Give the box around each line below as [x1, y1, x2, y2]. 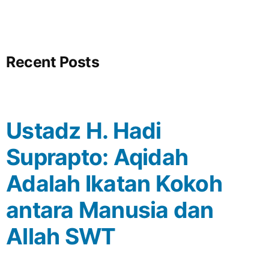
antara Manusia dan [6, 196, 214, 223]
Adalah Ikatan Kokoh [6, 169, 222, 197]
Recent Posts [6, 52, 100, 71]
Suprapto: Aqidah [6, 143, 189, 171]
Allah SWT [6, 222, 116, 250]
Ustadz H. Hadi [6, 116, 162, 144]
